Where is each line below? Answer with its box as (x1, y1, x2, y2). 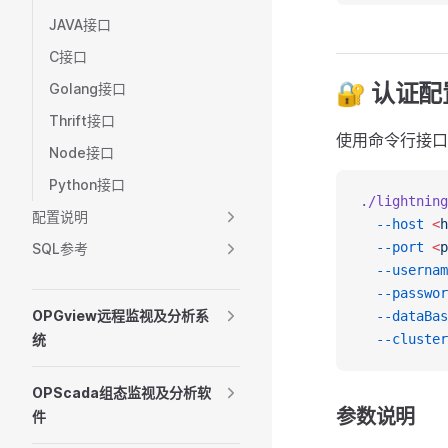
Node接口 (49, 144, 114, 161)
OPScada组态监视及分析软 (32, 384, 211, 401)
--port (360, 239, 424, 255)
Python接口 (49, 176, 125, 193)
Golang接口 (49, 80, 126, 97)
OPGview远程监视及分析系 (32, 307, 209, 324)
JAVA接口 (49, 16, 111, 33)
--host (360, 216, 424, 232)
